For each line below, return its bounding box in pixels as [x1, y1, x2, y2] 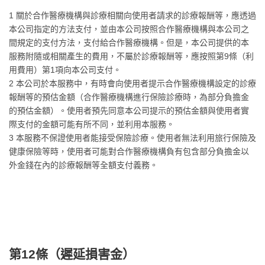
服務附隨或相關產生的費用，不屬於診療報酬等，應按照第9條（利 [9, 51, 254, 61]
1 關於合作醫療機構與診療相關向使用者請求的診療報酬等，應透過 [9, 11, 256, 20]
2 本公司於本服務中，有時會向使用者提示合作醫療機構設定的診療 [9, 79, 256, 88]
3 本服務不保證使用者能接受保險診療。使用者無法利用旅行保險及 [9, 133, 256, 143]
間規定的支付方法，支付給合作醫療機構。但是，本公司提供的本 [9, 38, 249, 47]
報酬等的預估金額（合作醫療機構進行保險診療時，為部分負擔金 [9, 92, 249, 102]
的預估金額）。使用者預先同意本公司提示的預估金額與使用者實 [9, 106, 249, 115]
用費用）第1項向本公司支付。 [9, 65, 121, 75]
